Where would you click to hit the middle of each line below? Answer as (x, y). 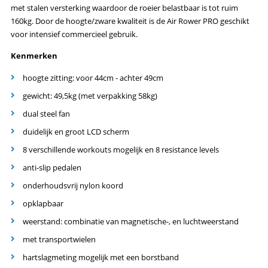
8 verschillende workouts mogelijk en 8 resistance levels (121, 149)
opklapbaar (43, 203)
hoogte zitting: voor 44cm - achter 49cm (93, 77)
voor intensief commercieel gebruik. (74, 34)
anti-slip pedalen (52, 167)
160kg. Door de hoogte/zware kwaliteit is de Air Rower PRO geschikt (130, 21)
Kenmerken (34, 55)
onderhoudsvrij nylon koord (73, 185)
